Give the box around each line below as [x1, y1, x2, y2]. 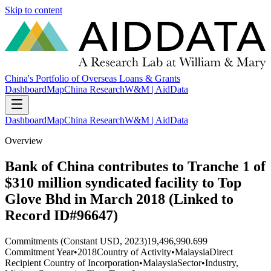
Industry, [205, 257, 238, 268]
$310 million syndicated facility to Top [5, 175, 241, 191]
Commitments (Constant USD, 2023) [5, 235, 147, 246]
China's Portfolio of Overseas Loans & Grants [5, 73, 180, 84]
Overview [5, 135, 43, 146]
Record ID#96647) [5, 207, 118, 224]
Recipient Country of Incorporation [5, 257, 139, 268]
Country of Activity [97, 246, 171, 257]
